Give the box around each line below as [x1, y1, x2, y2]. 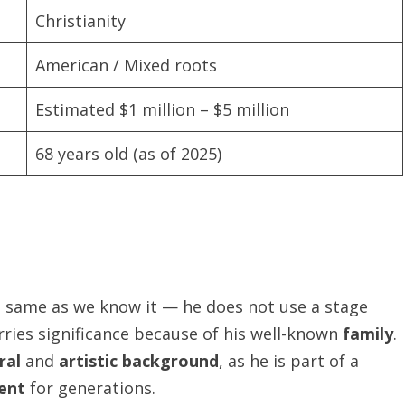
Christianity [35, 10, 126, 32]
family [343, 323, 393, 344]
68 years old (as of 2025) [35, 143, 221, 165]
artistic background [59, 350, 219, 372]
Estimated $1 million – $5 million [35, 99, 289, 120]
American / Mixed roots [35, 54, 217, 76]
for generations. [25, 377, 155, 399]
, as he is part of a [219, 350, 359, 372]
